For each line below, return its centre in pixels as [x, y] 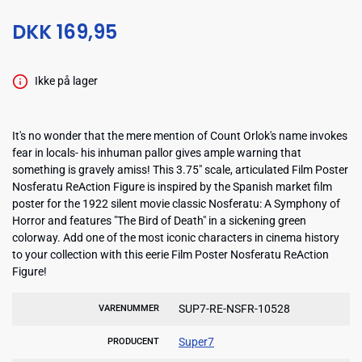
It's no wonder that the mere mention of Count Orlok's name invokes [180, 135]
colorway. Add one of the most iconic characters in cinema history [176, 237]
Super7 [196, 341]
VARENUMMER [129, 308]
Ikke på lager [66, 81]
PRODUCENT [133, 341]
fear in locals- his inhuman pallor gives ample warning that [157, 152]
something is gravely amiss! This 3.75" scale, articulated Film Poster [180, 169]
